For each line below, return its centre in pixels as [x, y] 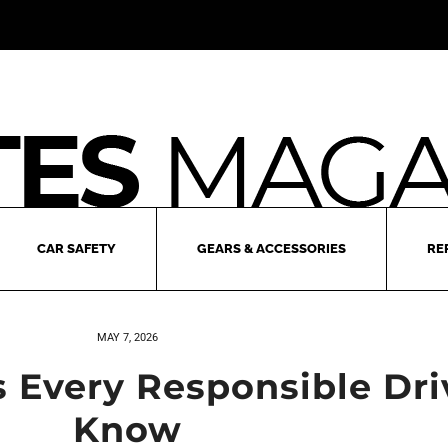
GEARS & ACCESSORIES [271, 248]
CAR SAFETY [76, 248]
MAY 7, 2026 [127, 337]
